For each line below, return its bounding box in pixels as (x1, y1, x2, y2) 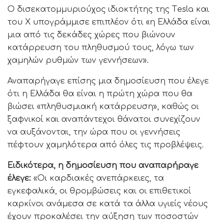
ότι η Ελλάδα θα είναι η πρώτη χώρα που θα (7, 89, 192, 98)
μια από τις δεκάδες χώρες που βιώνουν (7, 30, 175, 39)
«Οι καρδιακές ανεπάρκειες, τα (33, 173, 164, 183)
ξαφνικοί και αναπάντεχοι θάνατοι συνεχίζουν (7, 114, 200, 124)
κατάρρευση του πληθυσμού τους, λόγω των (7, 43, 194, 52)
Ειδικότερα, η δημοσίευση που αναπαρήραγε (7, 161, 198, 170)
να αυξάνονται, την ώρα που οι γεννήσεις (7, 127, 180, 137)
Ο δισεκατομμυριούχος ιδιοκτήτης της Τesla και (7, 4, 209, 14)
